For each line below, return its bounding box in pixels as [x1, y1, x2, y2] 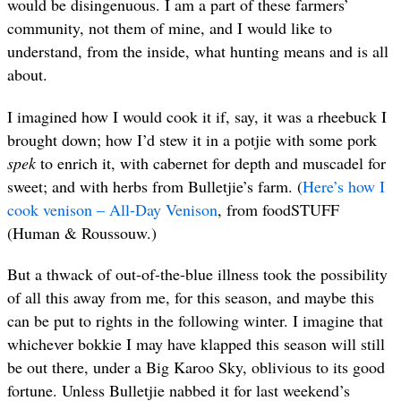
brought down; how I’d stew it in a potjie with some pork [7, 128, 377, 150]
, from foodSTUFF [218, 198, 339, 220]
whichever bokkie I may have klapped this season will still [7, 332, 385, 354]
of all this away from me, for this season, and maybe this [7, 286, 374, 308]
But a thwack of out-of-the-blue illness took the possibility [7, 262, 388, 285]
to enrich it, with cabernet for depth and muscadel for [36, 151, 386, 174]
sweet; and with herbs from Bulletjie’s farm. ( [7, 175, 303, 197]
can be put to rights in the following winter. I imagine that [7, 309, 383, 331]
